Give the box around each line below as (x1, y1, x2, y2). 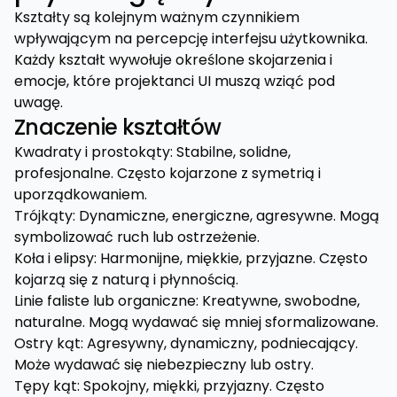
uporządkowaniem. (14, 184, 147, 205)
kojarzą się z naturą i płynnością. (14, 269, 238, 290)
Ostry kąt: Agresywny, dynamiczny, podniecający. (14, 333, 358, 354)
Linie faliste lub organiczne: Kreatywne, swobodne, (14, 291, 360, 311)
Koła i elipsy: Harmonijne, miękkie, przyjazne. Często (14, 248, 368, 269)
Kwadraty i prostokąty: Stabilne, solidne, (14, 142, 291, 162)
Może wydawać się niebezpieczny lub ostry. (14, 354, 314, 375)
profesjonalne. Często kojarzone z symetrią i (14, 163, 321, 183)
